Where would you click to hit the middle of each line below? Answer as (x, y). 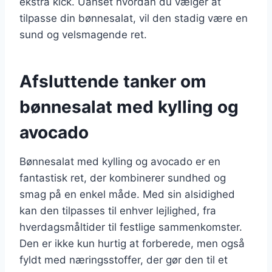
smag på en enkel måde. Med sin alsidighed (127, 194)
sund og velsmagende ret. (83, 34)
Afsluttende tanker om (113, 81)
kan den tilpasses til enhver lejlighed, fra (118, 210)
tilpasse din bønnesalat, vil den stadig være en (134, 18)
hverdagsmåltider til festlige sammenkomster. (131, 227)
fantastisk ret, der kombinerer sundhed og (123, 178)
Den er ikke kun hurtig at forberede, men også (132, 243)
